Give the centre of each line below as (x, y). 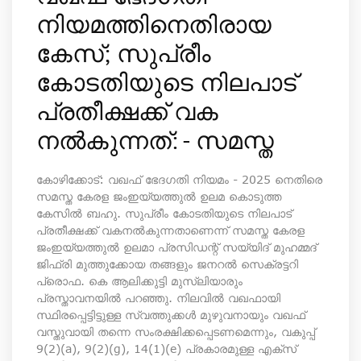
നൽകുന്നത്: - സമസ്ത (155, 140)
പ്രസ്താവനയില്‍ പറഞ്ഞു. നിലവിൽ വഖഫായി (158, 298)
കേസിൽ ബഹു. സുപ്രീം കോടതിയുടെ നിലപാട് (164, 213)
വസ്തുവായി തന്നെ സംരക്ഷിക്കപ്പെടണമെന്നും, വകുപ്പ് (176, 332)
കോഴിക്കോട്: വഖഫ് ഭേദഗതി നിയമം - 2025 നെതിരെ (179, 179)
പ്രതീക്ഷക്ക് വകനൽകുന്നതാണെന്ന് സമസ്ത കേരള (170, 230)
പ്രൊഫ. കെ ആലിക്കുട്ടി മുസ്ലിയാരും (139, 281)
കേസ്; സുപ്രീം (124, 53)
